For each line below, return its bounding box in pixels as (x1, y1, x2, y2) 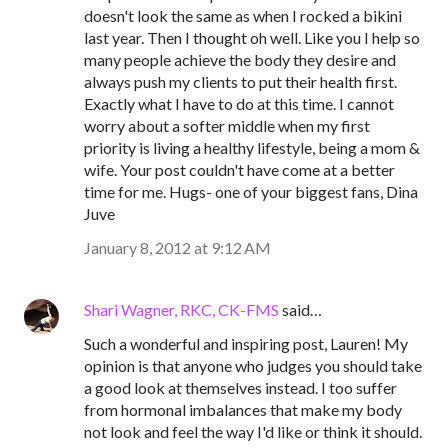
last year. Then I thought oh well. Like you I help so (84, 28, 420, 47)
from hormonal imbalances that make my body (84, 400, 402, 419)
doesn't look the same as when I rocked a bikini (84, 6, 402, 25)
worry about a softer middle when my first (84, 116, 370, 135)
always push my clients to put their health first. (84, 72, 397, 91)
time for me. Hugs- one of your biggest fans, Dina (84, 182, 418, 201)
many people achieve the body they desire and (84, 50, 396, 69)
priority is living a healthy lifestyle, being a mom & (84, 138, 420, 157)
